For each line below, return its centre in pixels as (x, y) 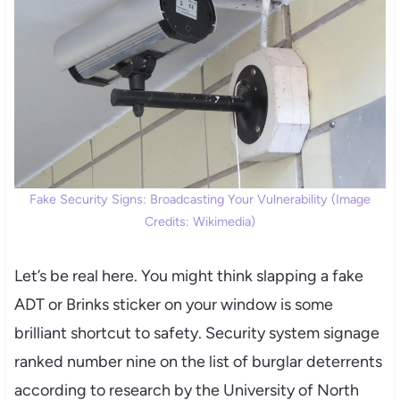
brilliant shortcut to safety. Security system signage (196, 333)
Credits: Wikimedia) (200, 222)
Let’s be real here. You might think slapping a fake (188, 276)
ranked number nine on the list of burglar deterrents (198, 362)
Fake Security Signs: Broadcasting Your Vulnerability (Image (200, 200)
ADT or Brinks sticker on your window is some (173, 305)
